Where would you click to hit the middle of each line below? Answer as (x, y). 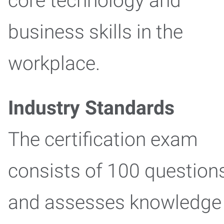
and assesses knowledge (115, 202)
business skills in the (95, 32)
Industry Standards (91, 108)
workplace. (54, 63)
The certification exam (103, 139)
